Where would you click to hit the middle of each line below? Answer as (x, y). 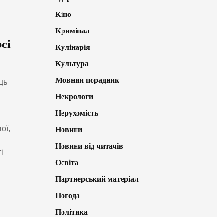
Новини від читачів (89, 146)
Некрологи (74, 97)
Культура (72, 64)
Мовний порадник (87, 80)
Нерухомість (77, 113)
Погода (67, 196)
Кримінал (72, 31)
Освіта (67, 163)
